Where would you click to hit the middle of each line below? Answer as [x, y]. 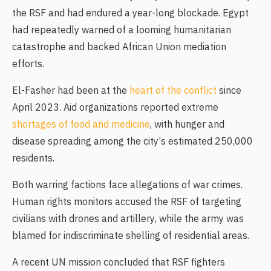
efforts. [28, 64]
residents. [33, 159]
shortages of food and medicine [81, 125]
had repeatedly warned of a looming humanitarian [122, 31]
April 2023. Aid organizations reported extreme [115, 108]
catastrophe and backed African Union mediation [119, 47]
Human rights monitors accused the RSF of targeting [127, 202]
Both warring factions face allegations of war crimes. [127, 185]
